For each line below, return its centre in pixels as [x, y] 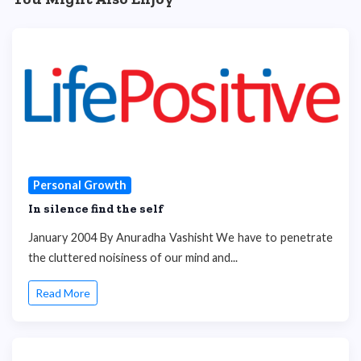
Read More [63, 293]
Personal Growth [79, 185]
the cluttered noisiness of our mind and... [133, 257]
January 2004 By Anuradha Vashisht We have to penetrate [180, 237]
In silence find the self [96, 208]
